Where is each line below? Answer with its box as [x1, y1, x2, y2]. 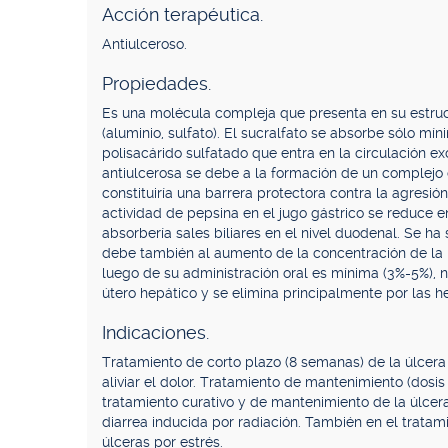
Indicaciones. [102, 322, 209, 343]
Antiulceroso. [102, 36, 187, 52]
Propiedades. [102, 73, 211, 94]
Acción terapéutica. [102, 4, 263, 25]
